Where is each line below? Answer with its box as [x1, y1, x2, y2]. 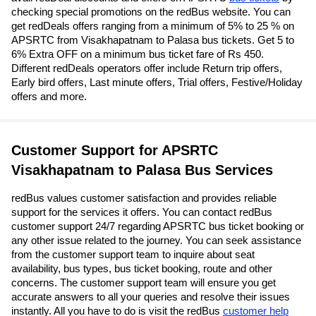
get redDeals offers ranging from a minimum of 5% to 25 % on [11, 20, 294, 32]
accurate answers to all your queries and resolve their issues [11, 291, 290, 303]
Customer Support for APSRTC [11, 142, 218, 159]
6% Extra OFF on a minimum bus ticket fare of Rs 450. [11, 48, 264, 61]
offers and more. [11, 90, 87, 103]
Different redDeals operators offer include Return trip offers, [11, 62, 282, 75]
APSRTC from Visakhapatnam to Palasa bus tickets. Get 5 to [11, 34, 294, 47]
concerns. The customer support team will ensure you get [11, 276, 276, 289]
